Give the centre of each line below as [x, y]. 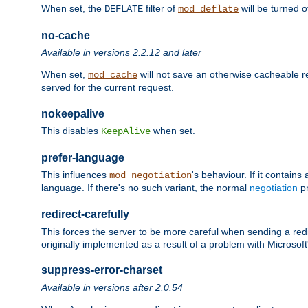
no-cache [66, 35]
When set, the [73, 8]
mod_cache [113, 75]
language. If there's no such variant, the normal [145, 188]
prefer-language [83, 157]
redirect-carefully [85, 214]
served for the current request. [108, 87]
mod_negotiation [151, 176]
